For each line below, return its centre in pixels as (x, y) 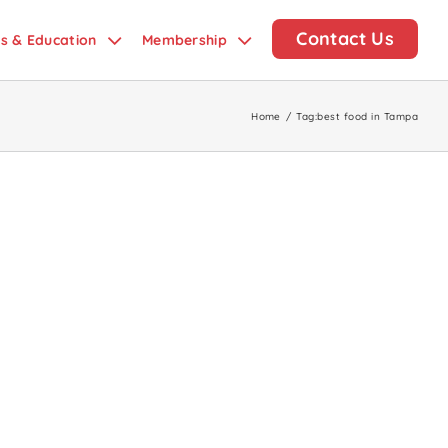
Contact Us (345, 38)
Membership (184, 40)
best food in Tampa (367, 116)
